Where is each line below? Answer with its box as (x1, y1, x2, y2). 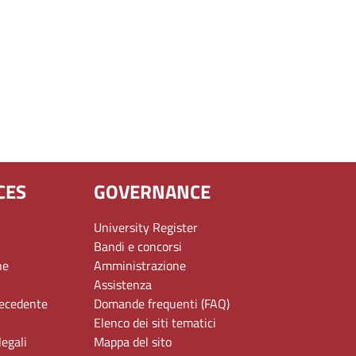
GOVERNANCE (94, 176, 211, 206)
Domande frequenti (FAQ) (94, 293, 230, 313)
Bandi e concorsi (94, 236, 182, 256)
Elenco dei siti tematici (94, 312, 216, 332)
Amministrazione (94, 255, 186, 275)
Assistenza (94, 274, 152, 294)
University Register (94, 217, 198, 237)
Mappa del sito (94, 331, 172, 351)
